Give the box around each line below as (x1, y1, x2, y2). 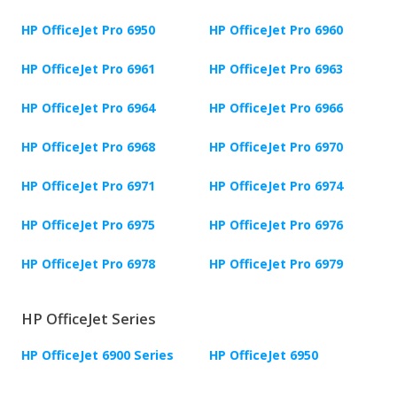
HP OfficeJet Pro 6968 (21, 138, 155, 156)
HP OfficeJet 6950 (209, 346, 318, 364)
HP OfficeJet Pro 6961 (21, 60, 155, 78)
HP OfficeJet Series (21, 309, 156, 330)
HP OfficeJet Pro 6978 (21, 255, 155, 273)
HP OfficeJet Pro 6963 (209, 60, 343, 78)
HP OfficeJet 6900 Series (21, 346, 174, 364)
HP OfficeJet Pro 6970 (209, 138, 343, 156)
